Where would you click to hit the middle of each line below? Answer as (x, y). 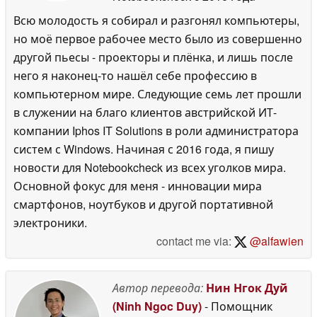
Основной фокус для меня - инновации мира (138, 185)
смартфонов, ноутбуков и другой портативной (143, 204)
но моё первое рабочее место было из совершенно (158, 38)
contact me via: (196, 241)
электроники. (50, 222)
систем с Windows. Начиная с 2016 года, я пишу (144, 149)
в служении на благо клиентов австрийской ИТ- (145, 112)
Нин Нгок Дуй (247, 287)
